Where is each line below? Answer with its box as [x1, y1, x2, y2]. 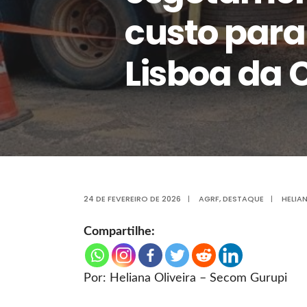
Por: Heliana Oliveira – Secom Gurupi [84, 272, 287, 284]
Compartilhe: [84, 225, 155, 238]
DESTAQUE [223, 193, 264, 204]
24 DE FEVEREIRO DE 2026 [84, 193, 181, 204]
